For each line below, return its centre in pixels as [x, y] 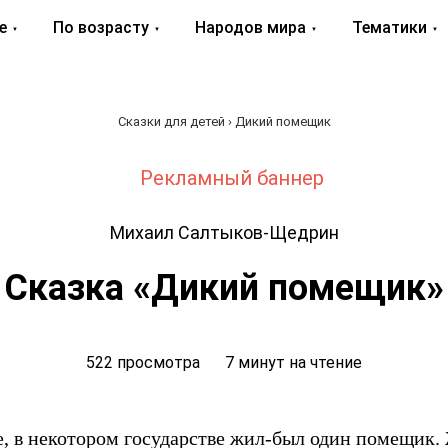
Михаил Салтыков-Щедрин [224, 232]
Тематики [389, 27]
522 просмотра [143, 362]
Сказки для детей [171, 121]
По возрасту [101, 27]
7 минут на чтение [293, 362]
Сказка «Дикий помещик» [224, 288]
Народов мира [250, 27]
